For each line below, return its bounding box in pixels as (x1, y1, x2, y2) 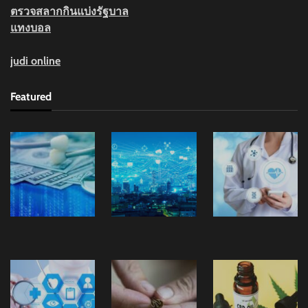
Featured (10, 89, 52, 104)
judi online (10, 54, 60, 68)
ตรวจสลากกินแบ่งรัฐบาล (10, 5, 129, 19)
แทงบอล (10, 21, 51, 35)
